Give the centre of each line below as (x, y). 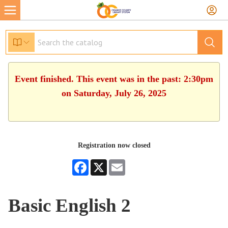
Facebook (102, 163)
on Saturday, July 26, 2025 (114, 93)
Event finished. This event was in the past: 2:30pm (114, 79)
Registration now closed (114, 145)
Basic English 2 (70, 205)
